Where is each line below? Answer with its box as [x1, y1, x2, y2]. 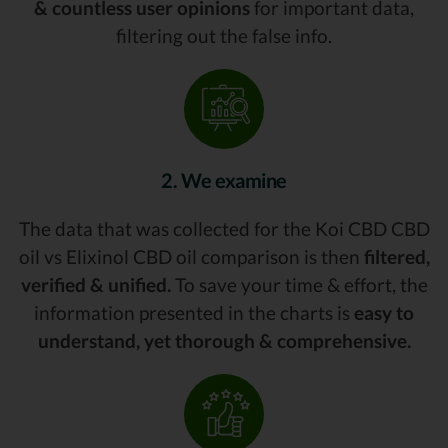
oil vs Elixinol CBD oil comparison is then [18, 244, 364, 268]
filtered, [363, 244, 430, 268]
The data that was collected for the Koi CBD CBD [18, 216, 430, 240]
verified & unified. [20, 272, 171, 296]
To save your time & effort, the [170, 272, 428, 296]
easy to [354, 300, 414, 324]
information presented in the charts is [34, 300, 354, 324]
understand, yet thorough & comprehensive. [37, 328, 411, 352]
